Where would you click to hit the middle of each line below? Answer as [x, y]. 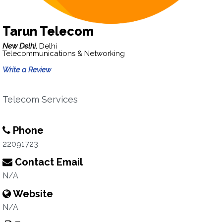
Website [32, 194]
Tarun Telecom [48, 31]
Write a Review [27, 70]
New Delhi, [21, 46]
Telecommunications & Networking [64, 54]
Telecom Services [40, 99]
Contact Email [48, 162]
